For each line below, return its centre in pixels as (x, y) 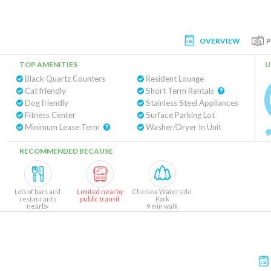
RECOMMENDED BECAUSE (66, 151)
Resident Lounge (174, 79)
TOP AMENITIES (48, 64)
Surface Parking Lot (179, 115)
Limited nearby (100, 191)
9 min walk (162, 206)
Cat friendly (44, 91)
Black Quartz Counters (64, 79)
